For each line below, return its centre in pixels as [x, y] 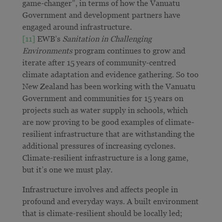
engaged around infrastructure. [77, 27]
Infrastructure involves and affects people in [100, 189]
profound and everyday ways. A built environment [110, 201]
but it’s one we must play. [67, 169]
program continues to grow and [129, 50]
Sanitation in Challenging [107, 38]
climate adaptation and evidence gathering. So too [110, 74]
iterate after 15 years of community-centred [99, 62]
